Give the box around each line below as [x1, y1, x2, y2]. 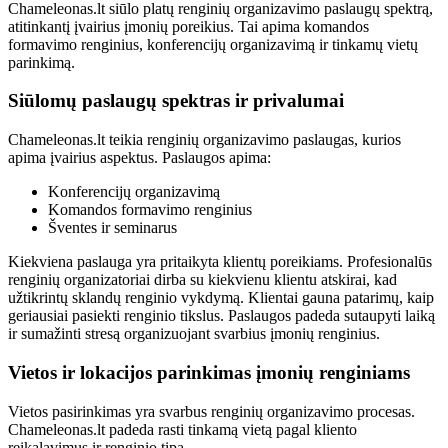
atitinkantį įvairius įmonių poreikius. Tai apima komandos [8, 17, 369, 35]
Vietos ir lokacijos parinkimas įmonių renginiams [8, 361, 410, 383]
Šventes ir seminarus [48, 219, 177, 237]
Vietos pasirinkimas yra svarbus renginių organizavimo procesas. [8, 402, 415, 420]
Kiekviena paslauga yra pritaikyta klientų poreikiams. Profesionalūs [8, 253, 432, 271]
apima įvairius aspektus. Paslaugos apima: [8, 149, 271, 167]
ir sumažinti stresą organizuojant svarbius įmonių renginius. [8, 325, 380, 343]
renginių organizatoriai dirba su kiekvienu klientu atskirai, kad [8, 271, 397, 289]
